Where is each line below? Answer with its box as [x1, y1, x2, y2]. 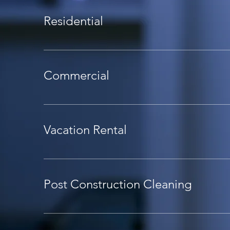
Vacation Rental [44, 122, 127, 137]
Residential [44, 13, 103, 28]
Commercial [44, 68, 109, 83]
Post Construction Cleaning [44, 177, 192, 191]
